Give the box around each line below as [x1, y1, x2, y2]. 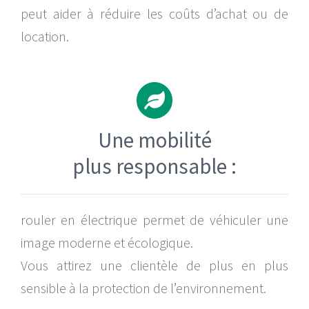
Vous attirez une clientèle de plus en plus [20, 256, 289, 274]
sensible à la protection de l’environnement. [20, 279, 266, 297]
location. [20, 27, 69, 45]
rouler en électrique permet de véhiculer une [20, 210, 289, 228]
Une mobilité [97, 126, 212, 153]
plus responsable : [72, 152, 237, 179]
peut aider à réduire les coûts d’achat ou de [20, 4, 289, 22]
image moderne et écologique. [20, 233, 193, 251]
